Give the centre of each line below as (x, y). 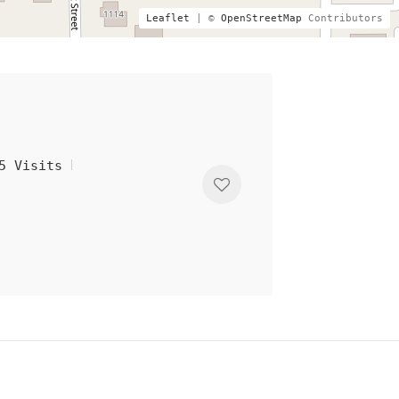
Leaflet (168, 18)
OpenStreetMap (261, 18)
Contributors (342, 18)
